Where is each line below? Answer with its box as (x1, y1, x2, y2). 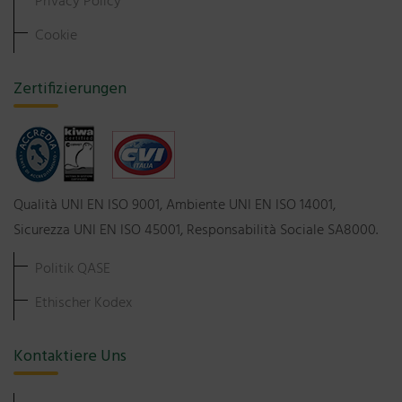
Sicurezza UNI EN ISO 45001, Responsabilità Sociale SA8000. (13, 219, 378, 242)
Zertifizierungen (13, 76, 127, 102)
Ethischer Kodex (35, 292, 132, 315)
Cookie (35, 24, 77, 48)
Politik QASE (35, 258, 110, 281)
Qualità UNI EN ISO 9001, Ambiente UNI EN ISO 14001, (13, 194, 336, 217)
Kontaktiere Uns (13, 344, 127, 370)
